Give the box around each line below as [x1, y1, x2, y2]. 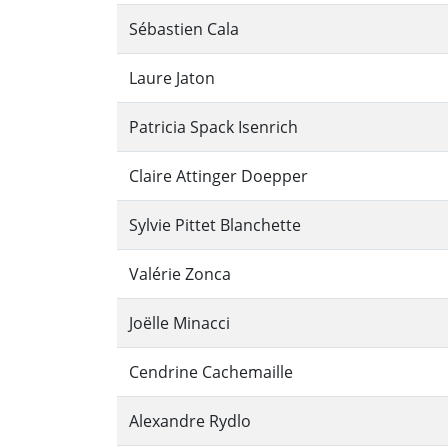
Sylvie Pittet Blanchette [129, 214, 301, 237]
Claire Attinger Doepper [129, 165, 308, 188]
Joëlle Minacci [129, 312, 230, 335]
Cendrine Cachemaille [129, 361, 293, 384]
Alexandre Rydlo [129, 410, 251, 433]
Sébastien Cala [129, 18, 239, 41]
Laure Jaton [129, 67, 215, 90]
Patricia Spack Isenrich [129, 116, 298, 139]
